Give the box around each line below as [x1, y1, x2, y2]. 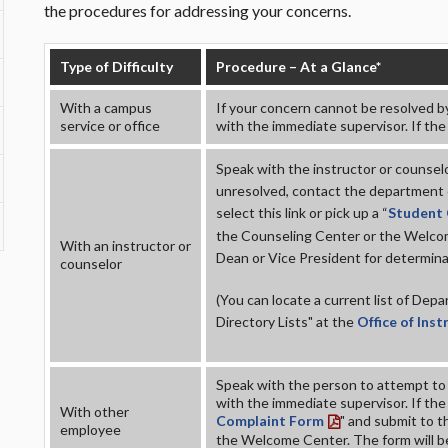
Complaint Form [216, 412, 324, 429]
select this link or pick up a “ [216, 204, 388, 221]
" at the [308, 313, 357, 331]
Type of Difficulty [60, 58, 173, 75]
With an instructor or [60, 237, 191, 254]
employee [60, 421, 121, 438]
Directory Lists [216, 313, 308, 331]
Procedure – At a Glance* [216, 58, 381, 75]
